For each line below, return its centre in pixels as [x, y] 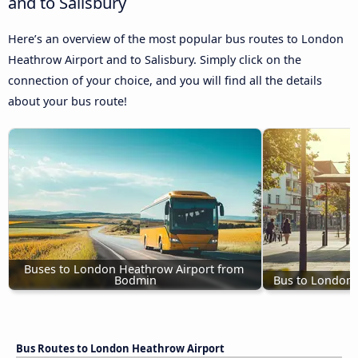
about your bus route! [68, 101]
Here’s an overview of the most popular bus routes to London [176, 39]
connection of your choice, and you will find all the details [165, 81]
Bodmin [135, 280]
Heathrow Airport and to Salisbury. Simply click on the [155, 60]
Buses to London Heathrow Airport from [133, 269]
